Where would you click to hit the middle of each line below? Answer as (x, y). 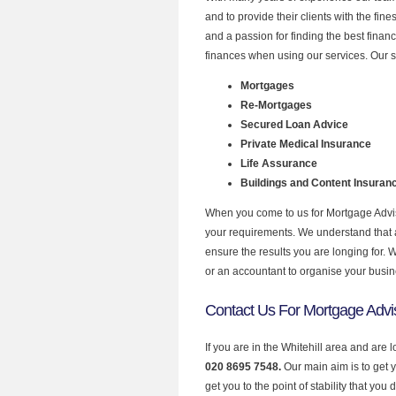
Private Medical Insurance (305, 144)
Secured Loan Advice (294, 125)
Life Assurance (280, 164)
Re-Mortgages (276, 105)
